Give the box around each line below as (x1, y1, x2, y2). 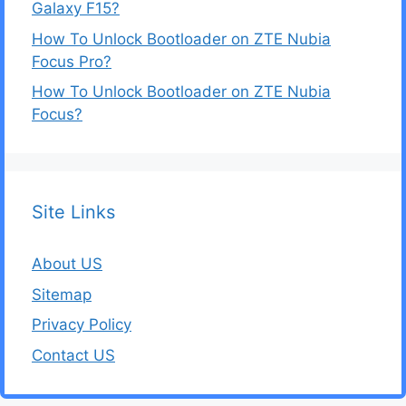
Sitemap (32, 285, 92, 304)
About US (32, 255, 102, 273)
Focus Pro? (32, 52, 111, 71)
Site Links (32, 201, 115, 223)
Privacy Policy (32, 315, 131, 333)
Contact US (32, 345, 115, 364)
